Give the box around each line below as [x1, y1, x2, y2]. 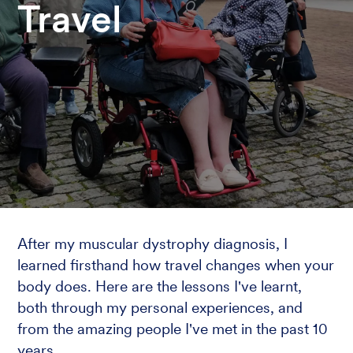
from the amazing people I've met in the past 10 [17, 319, 329, 338]
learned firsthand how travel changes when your [17, 255, 335, 274]
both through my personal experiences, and [17, 298, 303, 317]
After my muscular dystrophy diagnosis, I [17, 234, 288, 253]
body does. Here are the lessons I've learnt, [17, 277, 303, 295]
